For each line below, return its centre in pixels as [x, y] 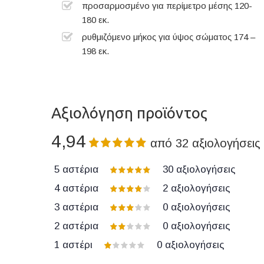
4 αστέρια [76, 189]
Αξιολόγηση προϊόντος [129, 113]
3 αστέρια [76, 207]
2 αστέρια [76, 226]
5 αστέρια [76, 170]
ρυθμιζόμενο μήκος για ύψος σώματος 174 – [169, 37]
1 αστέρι [73, 245]
